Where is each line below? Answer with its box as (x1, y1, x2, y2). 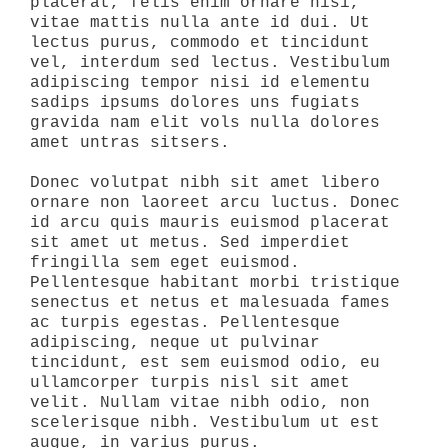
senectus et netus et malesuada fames (30, 294, 390, 313)
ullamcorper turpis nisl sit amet (30, 374, 350, 393)
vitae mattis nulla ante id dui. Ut (30, 14, 370, 33)
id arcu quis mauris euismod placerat (30, 214, 390, 233)
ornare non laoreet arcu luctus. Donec (30, 194, 400, 213)
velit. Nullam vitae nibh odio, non (30, 394, 370, 413)
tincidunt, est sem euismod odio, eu (30, 354, 380, 373)
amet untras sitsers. (30, 134, 230, 153)
